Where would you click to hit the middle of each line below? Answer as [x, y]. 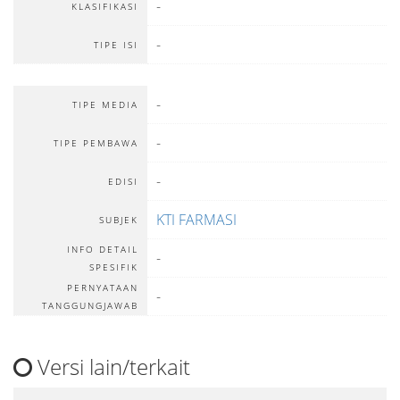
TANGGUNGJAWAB [90, 305]
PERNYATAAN [103, 287]
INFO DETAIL [103, 249]
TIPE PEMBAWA [96, 143]
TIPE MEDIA [105, 104]
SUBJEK [119, 220]
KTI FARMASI [196, 220]
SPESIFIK [114, 267]
